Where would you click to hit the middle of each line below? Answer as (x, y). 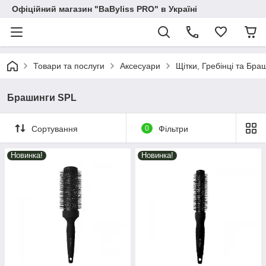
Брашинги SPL (42, 98)
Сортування (55, 129)
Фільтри (173, 129)
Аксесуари (140, 66)
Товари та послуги (69, 66)
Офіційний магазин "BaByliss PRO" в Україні (104, 9)
